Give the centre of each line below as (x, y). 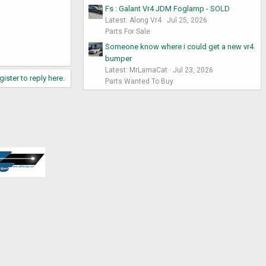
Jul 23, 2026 (193, 70)
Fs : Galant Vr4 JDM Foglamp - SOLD (167, 9)
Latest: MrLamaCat (136, 70)
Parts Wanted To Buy (139, 81)
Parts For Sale (128, 32)
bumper (118, 58)
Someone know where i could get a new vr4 (179, 46)
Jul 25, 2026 (187, 20)
